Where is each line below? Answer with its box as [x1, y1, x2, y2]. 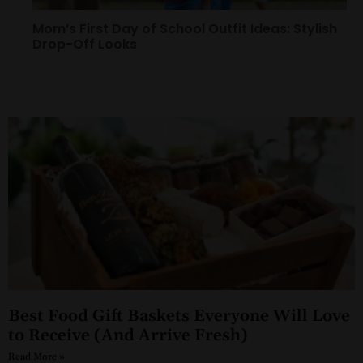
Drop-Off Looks [32, 35, 137, 54]
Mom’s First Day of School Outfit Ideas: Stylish [32, 19, 337, 39]
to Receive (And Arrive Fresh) [8, 325, 248, 347]
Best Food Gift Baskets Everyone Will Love [8, 305, 350, 327]
